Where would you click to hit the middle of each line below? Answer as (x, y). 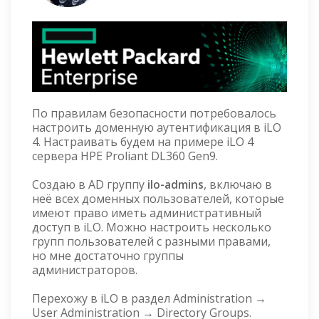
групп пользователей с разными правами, (151, 241)
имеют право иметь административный (147, 213)
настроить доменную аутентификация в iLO (157, 127)
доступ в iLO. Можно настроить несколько (152, 227)
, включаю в (238, 184)
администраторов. (85, 270)
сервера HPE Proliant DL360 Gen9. (125, 156)
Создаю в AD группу (90, 184)
